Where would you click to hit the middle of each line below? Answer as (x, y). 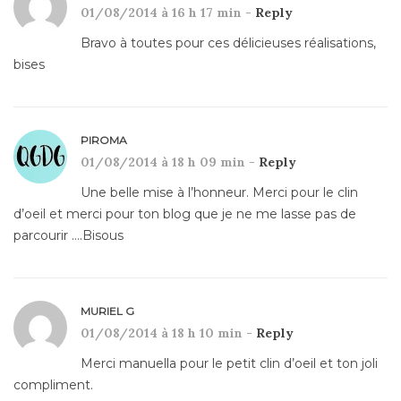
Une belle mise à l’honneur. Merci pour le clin (219, 192)
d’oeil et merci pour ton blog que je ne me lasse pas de (185, 213)
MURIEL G (107, 311)
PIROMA (104, 140)
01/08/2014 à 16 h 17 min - (168, 12)
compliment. (53, 384)
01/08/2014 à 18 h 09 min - (170, 162)
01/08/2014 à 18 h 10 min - (168, 333)
